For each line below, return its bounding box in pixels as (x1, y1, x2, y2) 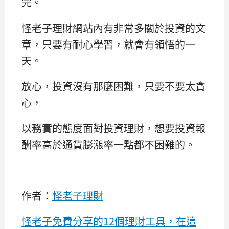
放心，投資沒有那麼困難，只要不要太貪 (21, 78, 205, 94)
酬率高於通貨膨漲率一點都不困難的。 (21, 136, 195, 152)
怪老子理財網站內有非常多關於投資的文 (21, 20, 205, 35)
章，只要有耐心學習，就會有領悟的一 (21, 36, 195, 52)
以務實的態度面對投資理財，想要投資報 (21, 120, 205, 135)
